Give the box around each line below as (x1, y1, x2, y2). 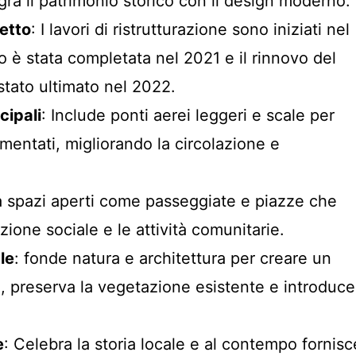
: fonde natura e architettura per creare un (14, 249, 331, 268)
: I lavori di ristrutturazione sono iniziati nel (31, 20, 350, 39)
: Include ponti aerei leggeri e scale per (41, 106, 335, 125)
